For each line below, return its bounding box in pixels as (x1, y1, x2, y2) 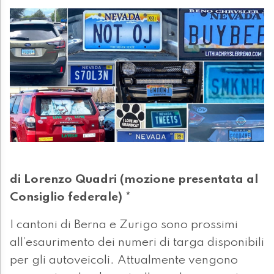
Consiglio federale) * (10, 191, 131, 204)
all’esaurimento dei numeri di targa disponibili (10, 236, 264, 249)
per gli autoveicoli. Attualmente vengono (10, 254, 238, 267)
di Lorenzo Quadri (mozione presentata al (10, 173, 258, 186)
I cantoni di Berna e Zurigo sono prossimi (10, 218, 238, 231)
